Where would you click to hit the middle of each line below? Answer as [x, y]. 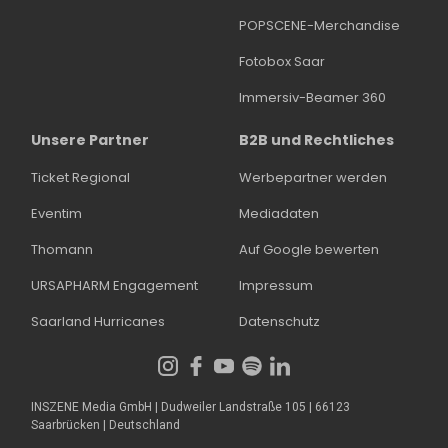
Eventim [56, 214]
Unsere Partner [90, 140]
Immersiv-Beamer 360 [312, 98]
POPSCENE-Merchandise [319, 26]
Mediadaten [279, 214]
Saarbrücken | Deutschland [105, 425]
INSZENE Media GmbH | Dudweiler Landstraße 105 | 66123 [190, 407]
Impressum [276, 286]
